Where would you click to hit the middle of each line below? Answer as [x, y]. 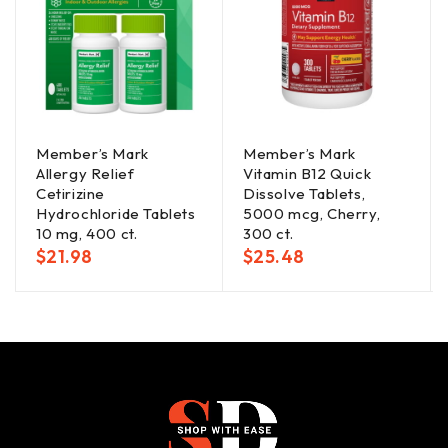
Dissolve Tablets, [304, 193]
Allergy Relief [85, 173]
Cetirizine [70, 193]
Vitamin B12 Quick [307, 173]
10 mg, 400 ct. [87, 233]
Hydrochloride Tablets [116, 213]
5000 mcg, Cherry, [312, 213]
